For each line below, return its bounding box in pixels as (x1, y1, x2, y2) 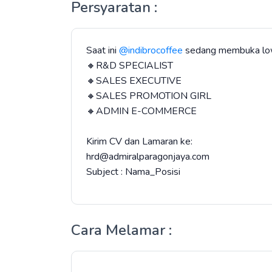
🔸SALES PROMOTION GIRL (86, 89, 211, 103)
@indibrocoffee (119, 44, 183, 57)
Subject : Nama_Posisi (86, 165, 180, 178)
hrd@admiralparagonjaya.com (86, 150, 209, 163)
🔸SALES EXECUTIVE (86, 74, 182, 87)
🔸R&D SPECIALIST (86, 59, 173, 72)
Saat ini (86, 44, 119, 57)
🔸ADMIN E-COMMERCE (86, 104, 197, 118)
